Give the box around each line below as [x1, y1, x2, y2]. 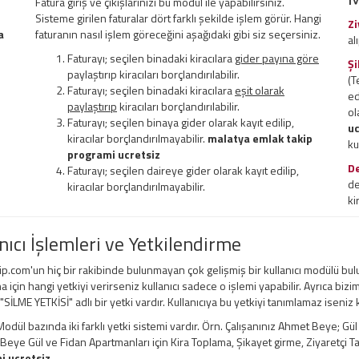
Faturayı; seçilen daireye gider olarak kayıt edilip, [67, 162, 299, 179]
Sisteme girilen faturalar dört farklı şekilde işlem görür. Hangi [35, 10, 321, 27]
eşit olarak [235, 82, 284, 99]
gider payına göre [235, 50, 319, 67]
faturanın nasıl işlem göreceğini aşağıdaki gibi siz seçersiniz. [35, 26, 321, 43]
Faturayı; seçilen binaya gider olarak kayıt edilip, [67, 114, 294, 131]
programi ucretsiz [67, 146, 160, 163]
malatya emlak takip [208, 130, 313, 147]
